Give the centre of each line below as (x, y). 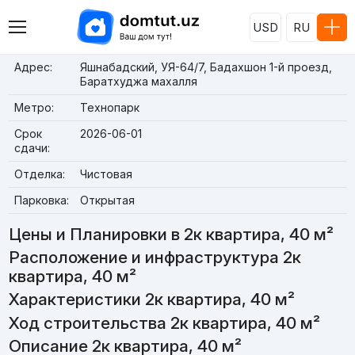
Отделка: (39, 174)
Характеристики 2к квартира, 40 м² (151, 300)
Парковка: (41, 200)
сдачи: (32, 148)
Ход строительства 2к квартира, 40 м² (164, 323)
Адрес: (33, 67)
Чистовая (106, 174)
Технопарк (109, 107)
